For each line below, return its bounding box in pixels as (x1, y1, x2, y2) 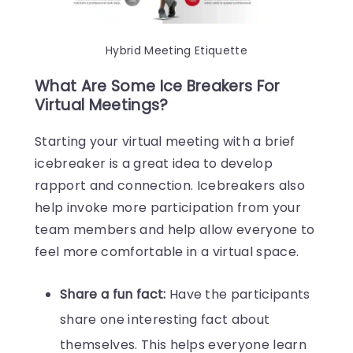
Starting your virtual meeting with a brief (35, 132, 295, 151)
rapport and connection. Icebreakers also (35, 176, 305, 195)
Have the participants (165, 285, 310, 304)
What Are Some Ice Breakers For (35, 76, 281, 98)
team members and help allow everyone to (35, 221, 315, 240)
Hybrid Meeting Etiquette (106, 43, 247, 59)
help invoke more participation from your (35, 199, 301, 217)
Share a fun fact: (60, 285, 166, 304)
